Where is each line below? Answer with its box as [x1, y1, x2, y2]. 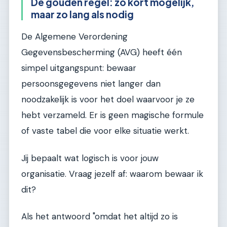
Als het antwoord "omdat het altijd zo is [21, 210, 178, 222]
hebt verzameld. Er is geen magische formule [21, 109, 204, 121]
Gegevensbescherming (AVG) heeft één [21, 47, 182, 58]
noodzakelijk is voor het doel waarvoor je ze [21, 94, 195, 105]
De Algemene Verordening [21, 31, 128, 43]
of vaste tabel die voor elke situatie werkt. [21, 125, 189, 137]
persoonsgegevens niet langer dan [21, 78, 161, 90]
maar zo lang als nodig [31, 8, 134, 20]
